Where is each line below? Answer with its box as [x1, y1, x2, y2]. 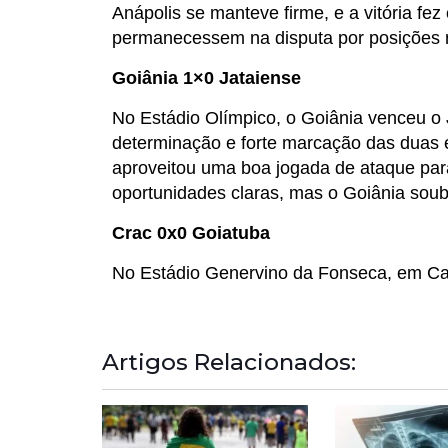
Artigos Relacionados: [102, 347, 356, 376]
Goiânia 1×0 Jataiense [112, 67, 301, 88]
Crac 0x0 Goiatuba [112, 222, 270, 243]
